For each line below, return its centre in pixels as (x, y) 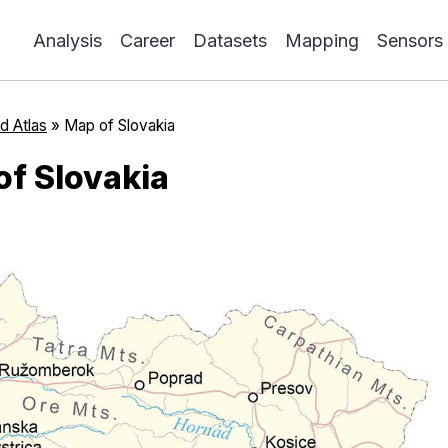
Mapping (322, 40)
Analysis (67, 40)
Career (147, 40)
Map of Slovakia (119, 125)
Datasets (230, 40)
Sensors (410, 40)
